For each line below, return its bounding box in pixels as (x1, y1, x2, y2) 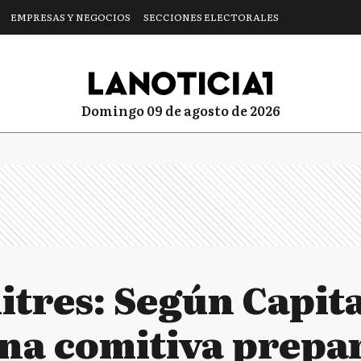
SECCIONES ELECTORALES (143, 10, 279, 24)
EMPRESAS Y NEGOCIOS (10, 10, 131, 24)
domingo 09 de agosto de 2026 (90, 100, 280, 120)
